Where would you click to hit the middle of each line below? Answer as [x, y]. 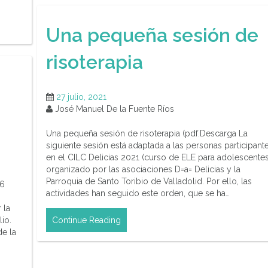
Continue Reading [86, 220]
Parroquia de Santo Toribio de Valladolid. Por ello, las [149, 182]
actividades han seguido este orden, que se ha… [138, 194]
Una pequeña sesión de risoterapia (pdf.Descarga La [147, 134]
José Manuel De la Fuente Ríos [113, 109]
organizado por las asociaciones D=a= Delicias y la [143, 170]
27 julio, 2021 [81, 97]
